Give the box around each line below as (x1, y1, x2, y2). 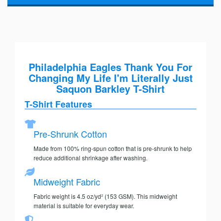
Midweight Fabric (34, 175, 100, 188)
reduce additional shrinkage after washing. (34, 153, 147, 162)
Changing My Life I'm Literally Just (28, 71, 193, 85)
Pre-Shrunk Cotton (34, 127, 107, 141)
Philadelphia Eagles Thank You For (29, 60, 192, 74)
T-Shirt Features (25, 98, 92, 110)
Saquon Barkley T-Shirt (56, 81, 165, 96)
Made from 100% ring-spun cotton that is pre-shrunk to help (34, 144, 192, 153)
